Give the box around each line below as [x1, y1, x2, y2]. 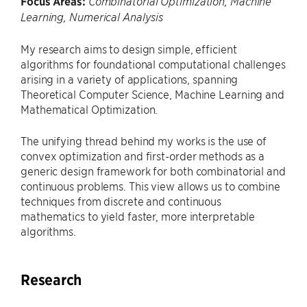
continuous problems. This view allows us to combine [21, 179, 280, 193]
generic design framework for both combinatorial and [21, 164, 286, 177]
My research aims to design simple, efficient [21, 42, 237, 56]
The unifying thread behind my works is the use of [21, 134, 267, 147]
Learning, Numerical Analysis [21, 10, 164, 24]
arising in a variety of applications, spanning [21, 72, 238, 86]
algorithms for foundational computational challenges [21, 57, 286, 71]
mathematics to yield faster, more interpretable [21, 209, 256, 223]
